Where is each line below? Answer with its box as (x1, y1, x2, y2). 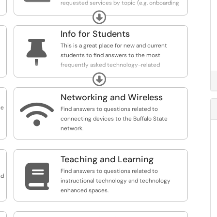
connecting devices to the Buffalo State (61, 115, 168, 123)
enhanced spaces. (61, 186, 108, 194)
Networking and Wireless (61, 92, 163, 103)
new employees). (61, 9, 106, 16)
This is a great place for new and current (61, 42, 167, 49)
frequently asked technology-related (61, 61, 160, 69)
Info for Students (61, 28, 130, 40)
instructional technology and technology (61, 177, 170, 185)
